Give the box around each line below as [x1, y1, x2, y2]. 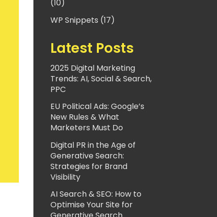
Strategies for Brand [50, 160, 127, 172]
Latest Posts [50, 38, 134, 58]
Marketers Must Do [50, 122, 123, 133]
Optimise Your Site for [50, 199, 133, 210]
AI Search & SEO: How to [50, 188, 141, 200]
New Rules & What [50, 111, 119, 123]
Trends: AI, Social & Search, [50, 73, 152, 84]
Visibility [50, 171, 80, 183]
